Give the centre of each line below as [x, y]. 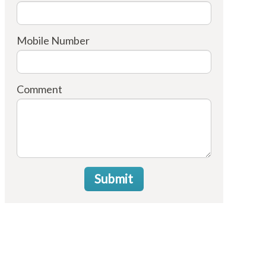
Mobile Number [53, 40]
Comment [39, 89]
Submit [114, 178]
